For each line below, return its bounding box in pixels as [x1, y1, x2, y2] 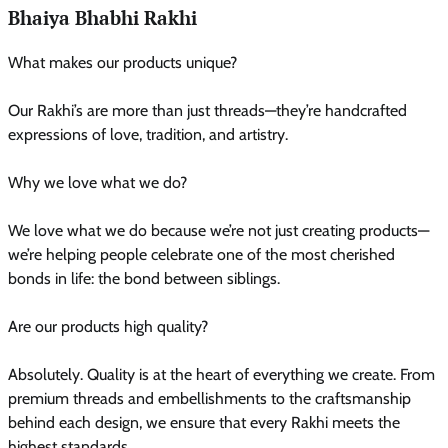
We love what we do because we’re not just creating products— [8, 220, 429, 240]
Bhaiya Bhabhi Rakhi [8, 6, 197, 31]
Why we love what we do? [8, 172, 187, 192]
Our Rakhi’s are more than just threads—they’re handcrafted [8, 100, 407, 120]
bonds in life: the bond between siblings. [8, 268, 280, 288]
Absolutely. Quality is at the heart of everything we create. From [8, 364, 435, 384]
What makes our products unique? [8, 52, 237, 72]
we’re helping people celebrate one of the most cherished [8, 244, 395, 264]
